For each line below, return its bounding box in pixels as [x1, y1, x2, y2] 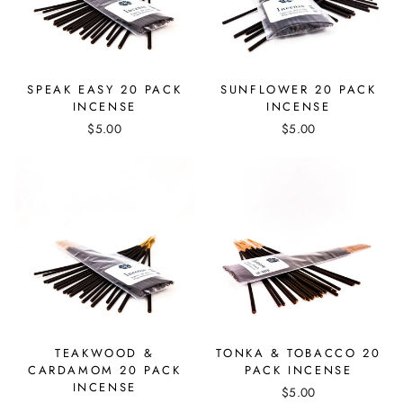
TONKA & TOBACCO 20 [216, 344, 381, 362]
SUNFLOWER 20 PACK [220, 81, 377, 98]
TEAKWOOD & [55, 344, 155, 362]
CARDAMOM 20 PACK [27, 361, 182, 379]
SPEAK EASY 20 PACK [27, 81, 183, 98]
